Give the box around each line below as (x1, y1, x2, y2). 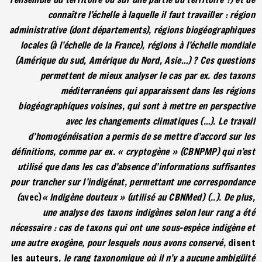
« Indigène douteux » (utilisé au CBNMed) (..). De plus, (42, 190, 255, 203)
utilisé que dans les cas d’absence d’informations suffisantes (17, 160, 255, 173)
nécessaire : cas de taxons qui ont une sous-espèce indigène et (10, 220, 255, 233)
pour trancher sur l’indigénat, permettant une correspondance (11, 175, 255, 188)
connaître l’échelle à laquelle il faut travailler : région (47, 8, 255, 20)
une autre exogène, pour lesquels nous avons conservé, (10, 236, 229, 249)
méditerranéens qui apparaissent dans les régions (60, 84, 255, 96)
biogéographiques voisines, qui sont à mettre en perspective (18, 99, 255, 112)
